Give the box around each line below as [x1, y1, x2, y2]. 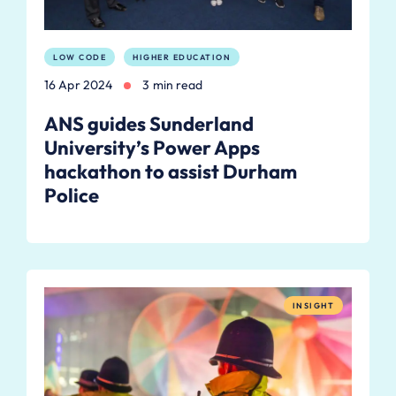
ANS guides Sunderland [44, 110, 254, 136]
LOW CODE [53, 52, 106, 63]
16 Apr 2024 [44, 76, 113, 93]
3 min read [142, 76, 203, 93]
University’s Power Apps [44, 134, 260, 160]
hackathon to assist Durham [44, 158, 297, 184]
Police [44, 182, 99, 208]
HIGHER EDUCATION [133, 52, 231, 63]
